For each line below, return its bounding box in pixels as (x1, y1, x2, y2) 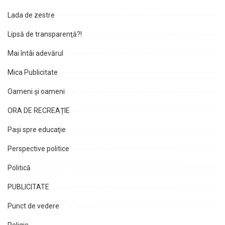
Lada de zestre (8, 11, 55, 20)
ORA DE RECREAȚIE (8, 106, 70, 115)
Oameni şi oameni (8, 87, 65, 96)
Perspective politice (8, 145, 69, 153)
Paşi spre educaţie (8, 126, 66, 134)
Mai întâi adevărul (8, 49, 63, 58)
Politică (8, 164, 31, 172)
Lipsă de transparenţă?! (8, 30, 82, 39)
